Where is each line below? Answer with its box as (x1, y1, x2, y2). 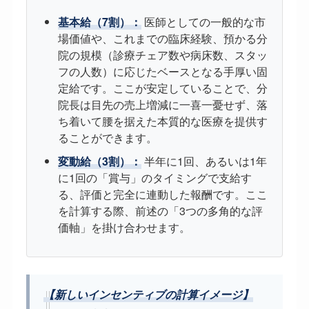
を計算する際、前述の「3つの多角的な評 (57, 203, 263, 219)
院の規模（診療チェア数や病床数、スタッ (57, 47, 268, 63)
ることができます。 (57, 130, 157, 146)
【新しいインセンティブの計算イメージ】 (43, 286, 253, 303)
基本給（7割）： (57, 14, 141, 30)
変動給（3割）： (57, 153, 141, 170)
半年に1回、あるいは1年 (141, 153, 267, 170)
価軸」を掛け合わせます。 (57, 219, 190, 236)
